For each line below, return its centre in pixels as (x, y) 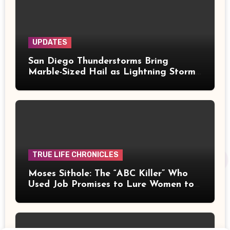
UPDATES (50, 42)
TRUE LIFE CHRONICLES (75, 155)
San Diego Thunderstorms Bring (98, 61)
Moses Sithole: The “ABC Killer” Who (108, 174)
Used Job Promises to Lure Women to (111, 185)
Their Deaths (56, 196)
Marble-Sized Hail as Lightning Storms (114, 72)
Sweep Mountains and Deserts (94, 83)
